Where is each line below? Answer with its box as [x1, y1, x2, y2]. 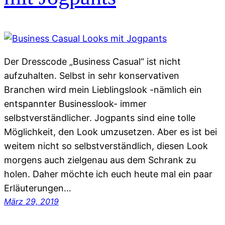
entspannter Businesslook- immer [4, 98, 147, 109]
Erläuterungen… [4, 182, 71, 193]
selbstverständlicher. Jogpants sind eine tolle [4, 112, 195, 123]
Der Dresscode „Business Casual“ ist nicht [4, 56, 181, 67]
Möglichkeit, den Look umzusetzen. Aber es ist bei [4, 126, 217, 137]
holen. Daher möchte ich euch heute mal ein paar [4, 168, 212, 179]
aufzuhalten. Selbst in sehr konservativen [4, 70, 179, 81]
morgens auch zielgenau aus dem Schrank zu [4, 154, 196, 165]
